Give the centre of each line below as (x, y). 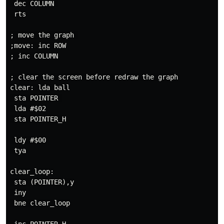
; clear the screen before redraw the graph (94, 77)
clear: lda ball (40, 87)
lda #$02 (28, 108)
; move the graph (44, 35)
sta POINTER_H (38, 119)
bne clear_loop (40, 203)
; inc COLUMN (34, 56)
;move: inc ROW (38, 45)
